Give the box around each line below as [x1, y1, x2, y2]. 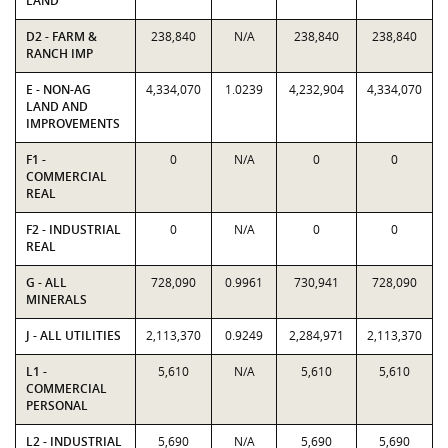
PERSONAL [26, 397, 88, 414]
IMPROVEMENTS [26, 115, 120, 132]
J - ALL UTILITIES [26, 327, 121, 344]
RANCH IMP [26, 45, 93, 62]
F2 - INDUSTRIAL [26, 221, 121, 238]
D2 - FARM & [26, 28, 97, 45]
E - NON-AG [26, 81, 91, 98]
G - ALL [26, 274, 67, 291]
